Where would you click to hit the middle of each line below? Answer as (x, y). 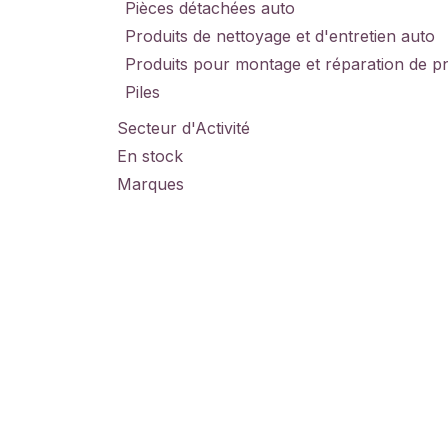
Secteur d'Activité (183, 128)
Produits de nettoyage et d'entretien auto (280, 36)
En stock (150, 156)
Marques (150, 184)
